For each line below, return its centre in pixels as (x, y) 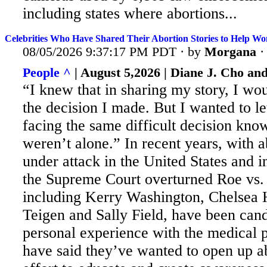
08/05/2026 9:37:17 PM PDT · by (114, 51)
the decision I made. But (99, 108)
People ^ (47, 73)
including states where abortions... (130, 14)
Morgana (230, 51)
